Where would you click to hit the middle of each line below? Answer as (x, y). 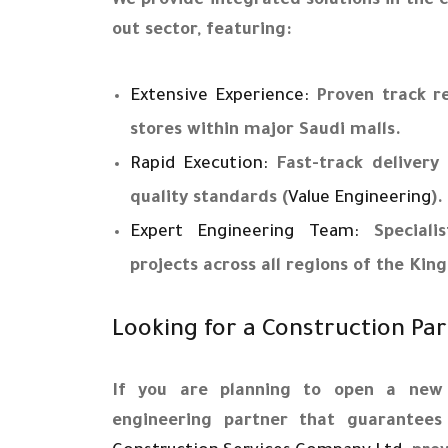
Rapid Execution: (199, 165)
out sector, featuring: (201, 31)
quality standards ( (209, 199)
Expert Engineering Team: (244, 233)
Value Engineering (359, 199)
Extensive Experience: (219, 97)
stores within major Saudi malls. (265, 131)
